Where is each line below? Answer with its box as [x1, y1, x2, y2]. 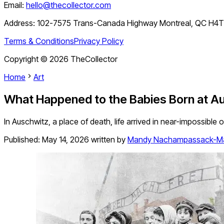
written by [91, 134, 125, 145]
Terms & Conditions [4, 36, 74, 46]
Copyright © [4, 54, 49, 64]
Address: [4, 18, 37, 28]
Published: [4, 134, 42, 145]
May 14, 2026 [42, 134, 89, 145]
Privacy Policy [74, 36, 123, 46]
